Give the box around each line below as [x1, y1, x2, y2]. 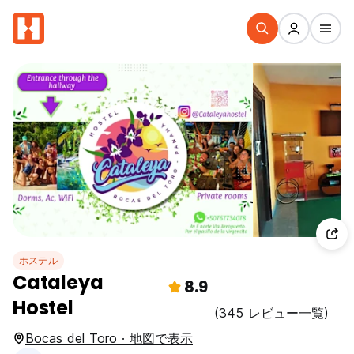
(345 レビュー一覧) [214, 305, 329, 321]
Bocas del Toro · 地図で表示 [25, 330, 193, 346]
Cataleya [13, 269, 104, 296]
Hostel [13, 295, 73, 321]
